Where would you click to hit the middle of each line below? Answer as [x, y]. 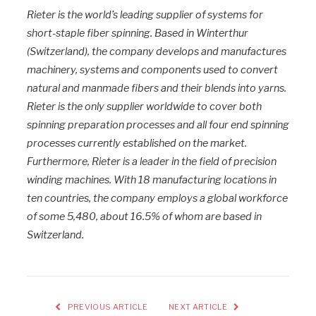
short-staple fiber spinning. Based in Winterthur [138, 34]
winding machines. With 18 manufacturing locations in [152, 180]
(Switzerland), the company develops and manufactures [157, 52]
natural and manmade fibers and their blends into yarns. [157, 89]
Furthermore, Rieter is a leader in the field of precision [152, 162]
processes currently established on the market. [137, 144]
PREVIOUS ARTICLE [107, 307]
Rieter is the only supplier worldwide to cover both [144, 107]
